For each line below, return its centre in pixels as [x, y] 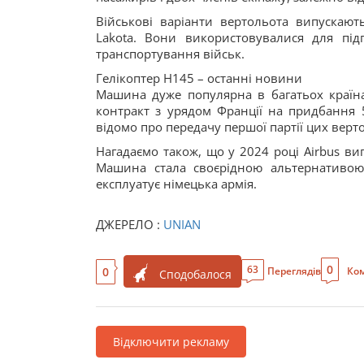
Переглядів [294, 271]
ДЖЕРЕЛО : [130, 224]
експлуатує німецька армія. [176, 184]
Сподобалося [195, 274]
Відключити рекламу [171, 342]
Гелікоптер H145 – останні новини [199, 78]
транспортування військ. [170, 54]
